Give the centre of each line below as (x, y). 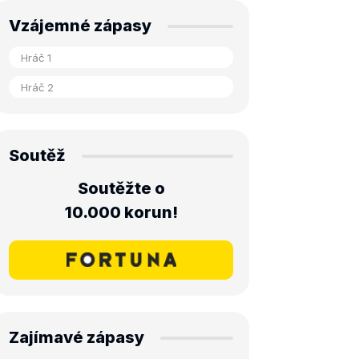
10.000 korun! (121, 212)
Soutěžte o (121, 188)
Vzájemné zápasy (80, 26)
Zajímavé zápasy (77, 337)
